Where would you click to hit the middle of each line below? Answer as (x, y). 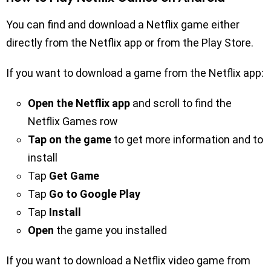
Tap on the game (70, 139)
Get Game (74, 175)
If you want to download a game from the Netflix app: (135, 73)
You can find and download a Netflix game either (123, 24)
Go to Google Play (95, 194)
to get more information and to (187, 139)
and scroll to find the (181, 103)
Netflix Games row (73, 121)
